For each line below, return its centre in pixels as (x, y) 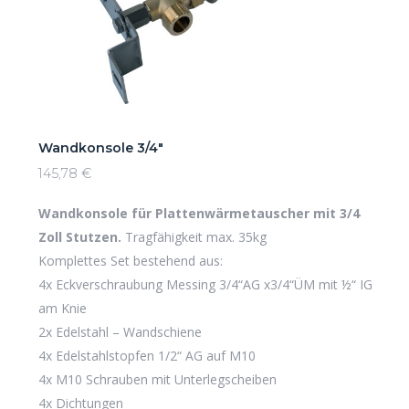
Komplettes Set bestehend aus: (130, 261)
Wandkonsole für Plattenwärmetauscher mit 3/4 (199, 214)
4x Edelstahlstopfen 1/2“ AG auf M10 (147, 356)
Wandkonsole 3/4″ (100, 148)
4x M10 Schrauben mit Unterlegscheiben (157, 380)
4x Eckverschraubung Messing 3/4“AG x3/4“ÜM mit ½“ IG (205, 285)
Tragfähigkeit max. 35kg (194, 237)
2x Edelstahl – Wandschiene (120, 332)
